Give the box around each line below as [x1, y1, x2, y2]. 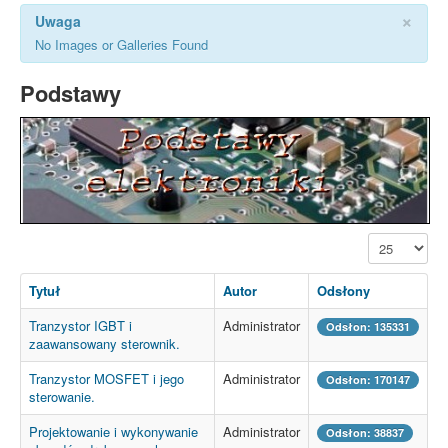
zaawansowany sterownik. [29, 334, 180, 354]
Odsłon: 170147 [326, 372, 410, 388]
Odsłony [317, 281, 370, 301]
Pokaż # [368, 232, 416, 252]
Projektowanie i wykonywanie [29, 422, 198, 442]
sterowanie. [29, 387, 95, 407]
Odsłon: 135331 [326, 319, 410, 335]
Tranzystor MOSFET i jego [29, 369, 184, 389]
